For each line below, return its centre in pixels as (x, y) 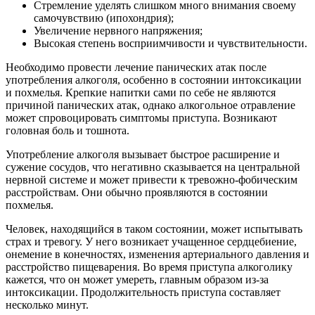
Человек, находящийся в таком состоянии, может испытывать (154, 229)
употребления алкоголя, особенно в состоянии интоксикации (154, 79)
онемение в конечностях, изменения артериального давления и (157, 254)
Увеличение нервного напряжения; (118, 30)
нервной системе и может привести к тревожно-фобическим (152, 179)
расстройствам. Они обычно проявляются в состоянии (137, 192)
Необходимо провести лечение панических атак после (136, 67)
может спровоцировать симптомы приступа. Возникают (141, 117)
